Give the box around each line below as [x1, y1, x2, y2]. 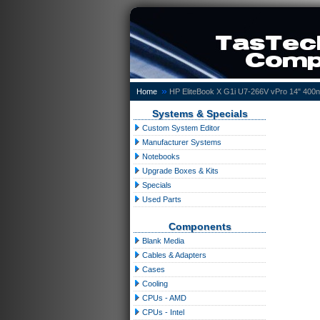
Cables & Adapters [140, 251, 206, 259]
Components [168, 221, 231, 232]
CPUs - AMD [140, 294, 186, 302]
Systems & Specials [151, 108, 248, 119]
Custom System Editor [140, 124, 220, 132]
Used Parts [140, 195, 181, 204]
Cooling [140, 279, 168, 288]
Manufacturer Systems [140, 138, 221, 146]
